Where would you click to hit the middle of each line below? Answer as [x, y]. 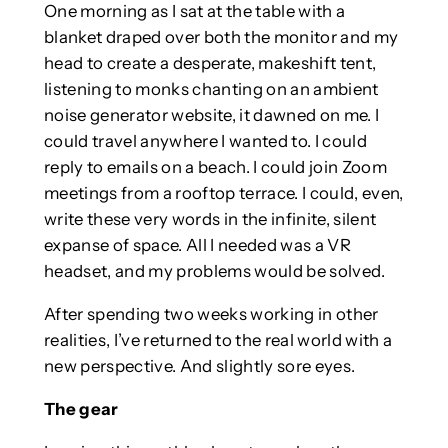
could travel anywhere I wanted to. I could [205, 141]
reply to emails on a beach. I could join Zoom [215, 167]
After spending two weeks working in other [211, 314]
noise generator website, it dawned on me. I [211, 115]
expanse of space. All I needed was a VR [197, 245]
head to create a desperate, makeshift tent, [210, 63]
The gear [81, 408]
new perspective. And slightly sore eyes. [199, 366]
